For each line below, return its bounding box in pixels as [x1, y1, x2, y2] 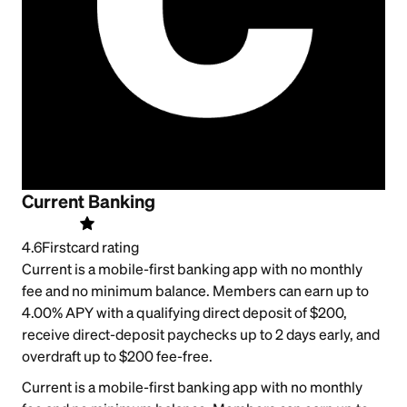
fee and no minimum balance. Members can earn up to [22, 282, 369, 299]
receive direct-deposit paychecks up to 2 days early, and [22, 325, 380, 342]
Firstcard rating [42, 238, 139, 255]
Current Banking [22, 191, 155, 212]
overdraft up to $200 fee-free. [22, 347, 213, 364]
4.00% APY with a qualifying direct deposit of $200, [22, 303, 347, 321]
